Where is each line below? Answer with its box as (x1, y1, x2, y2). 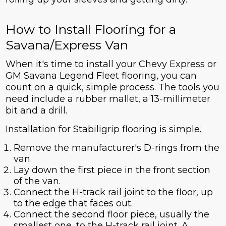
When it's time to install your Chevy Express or (5, 59, 216, 70)
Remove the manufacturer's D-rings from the (13, 142, 219, 154)
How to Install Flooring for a (5, 22, 176, 37)
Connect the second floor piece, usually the (13, 209, 209, 220)
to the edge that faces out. (13, 198, 133, 209)
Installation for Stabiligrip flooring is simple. (5, 124, 201, 135)
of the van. (13, 176, 61, 187)
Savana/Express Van (5, 37, 128, 53)
